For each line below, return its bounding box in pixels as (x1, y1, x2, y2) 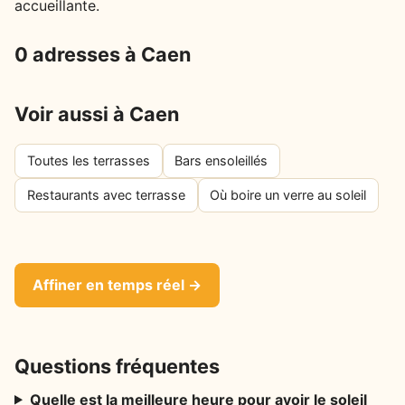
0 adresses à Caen (14, 42, 191, 66)
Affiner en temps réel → (33, 275, 202, 294)
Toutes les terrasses (26, 153, 150, 169)
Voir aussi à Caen (14, 102, 179, 126)
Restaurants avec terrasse (26, 187, 185, 203)
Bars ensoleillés (174, 153, 268, 169)
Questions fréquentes (14, 353, 220, 378)
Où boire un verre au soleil (210, 187, 367, 203)
